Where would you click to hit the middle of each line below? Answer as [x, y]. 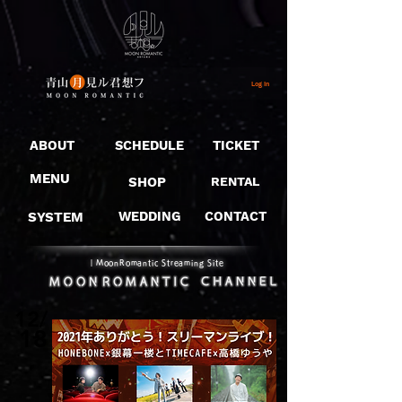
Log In [260, 83]
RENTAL [235, 181]
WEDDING [149, 217]
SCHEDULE [149, 146]
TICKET [236, 146]
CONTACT [236, 217]
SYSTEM [56, 217]
